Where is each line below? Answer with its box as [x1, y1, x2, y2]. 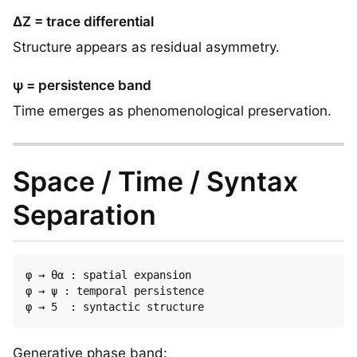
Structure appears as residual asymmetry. [13, 39, 280, 56]
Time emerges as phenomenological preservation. [13, 103, 331, 120]
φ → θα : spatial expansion [25, 268, 204, 281]
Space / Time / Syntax [13, 165, 298, 198]
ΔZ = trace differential [13, 14, 154, 30]
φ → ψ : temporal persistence [25, 284, 217, 297]
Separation [13, 198, 156, 232]
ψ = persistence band [13, 77, 151, 94]
